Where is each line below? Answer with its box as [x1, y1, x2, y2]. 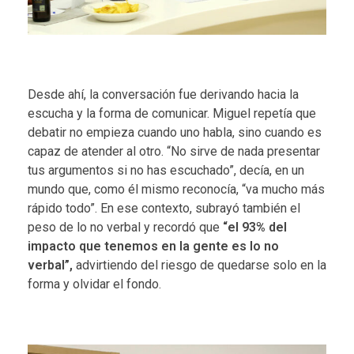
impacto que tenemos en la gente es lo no [28, 238, 279, 254]
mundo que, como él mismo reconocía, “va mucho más [28, 181, 325, 197]
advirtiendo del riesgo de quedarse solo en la [73, 257, 326, 273]
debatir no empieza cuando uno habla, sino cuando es [28, 124, 322, 140]
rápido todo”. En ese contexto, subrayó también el [28, 200, 300, 216]
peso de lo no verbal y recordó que [28, 219, 223, 235]
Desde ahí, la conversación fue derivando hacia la [28, 86, 299, 102]
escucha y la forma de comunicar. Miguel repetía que [28, 105, 316, 121]
